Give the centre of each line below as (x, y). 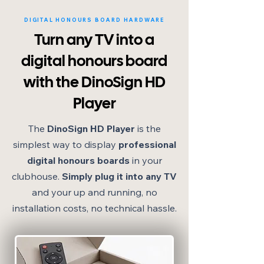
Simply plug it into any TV (118, 176)
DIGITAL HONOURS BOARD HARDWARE (94, 20)
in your (146, 161)
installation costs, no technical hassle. (94, 208)
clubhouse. (36, 176)
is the (148, 129)
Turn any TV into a (94, 41)
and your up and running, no (94, 192)
